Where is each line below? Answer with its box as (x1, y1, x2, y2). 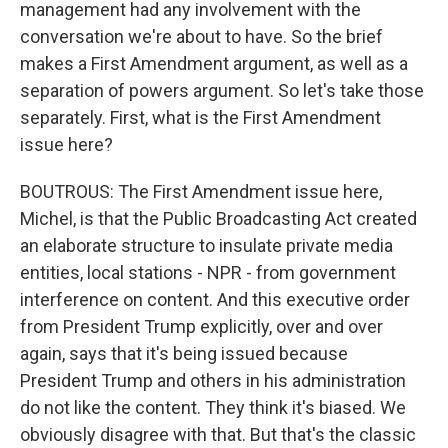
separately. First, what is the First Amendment (20, 107, 381, 128)
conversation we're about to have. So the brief (20, 26, 383, 47)
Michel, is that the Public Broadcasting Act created (20, 208, 417, 229)
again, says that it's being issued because (20, 343, 348, 364)
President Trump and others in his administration (20, 370, 406, 391)
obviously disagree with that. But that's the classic (20, 424, 416, 445)
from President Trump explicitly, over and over (20, 316, 383, 337)
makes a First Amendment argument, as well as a (20, 53, 408, 74)
